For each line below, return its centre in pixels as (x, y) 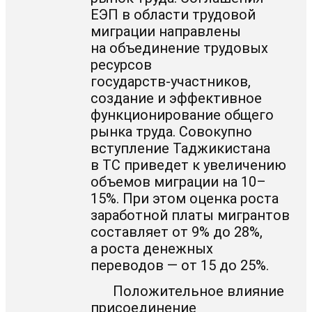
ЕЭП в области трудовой (173, 15)
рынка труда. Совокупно (172, 132)
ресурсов (122, 65)
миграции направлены (166, 32)
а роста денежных (152, 249)
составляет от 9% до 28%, (177, 232)
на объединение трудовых (180, 48)
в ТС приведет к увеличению (189, 165)
